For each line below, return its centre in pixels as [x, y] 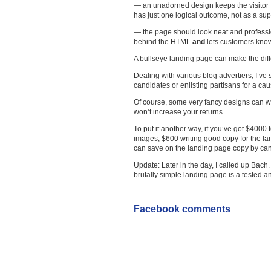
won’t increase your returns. [179, 112]
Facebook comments [182, 209]
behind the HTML [163, 42]
